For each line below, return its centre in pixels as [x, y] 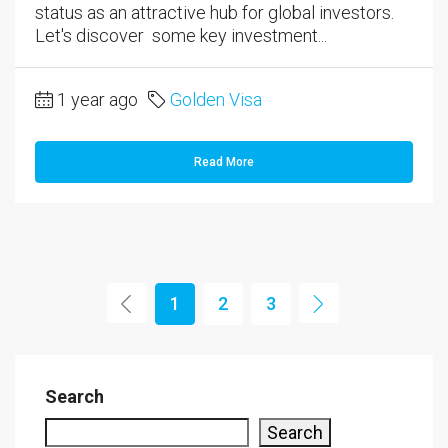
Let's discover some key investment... [181, 35]
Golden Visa [216, 99]
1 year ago [97, 99]
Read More [224, 161]
